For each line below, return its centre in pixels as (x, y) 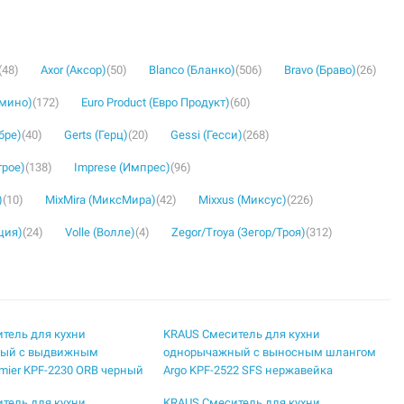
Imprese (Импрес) (122, 167)
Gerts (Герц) (96, 135)
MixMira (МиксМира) (101, 200)
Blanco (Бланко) (192, 70)
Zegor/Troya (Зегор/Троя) (239, 232)
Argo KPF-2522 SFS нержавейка (248, 370)
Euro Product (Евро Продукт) (156, 102)
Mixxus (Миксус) (243, 200)
